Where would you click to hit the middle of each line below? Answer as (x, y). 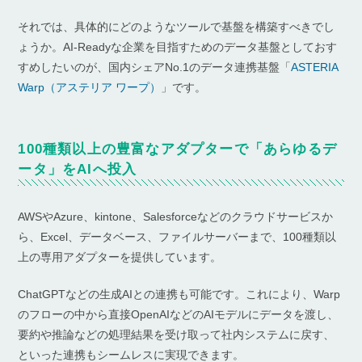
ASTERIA (315, 67)
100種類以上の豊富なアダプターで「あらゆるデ (177, 149)
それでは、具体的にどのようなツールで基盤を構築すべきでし (177, 26)
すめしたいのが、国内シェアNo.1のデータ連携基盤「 (155, 67)
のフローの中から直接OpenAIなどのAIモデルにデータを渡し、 (179, 315)
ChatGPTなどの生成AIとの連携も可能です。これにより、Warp (179, 295)
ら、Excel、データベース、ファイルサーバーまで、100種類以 (177, 236)
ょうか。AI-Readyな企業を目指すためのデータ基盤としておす (178, 46)
